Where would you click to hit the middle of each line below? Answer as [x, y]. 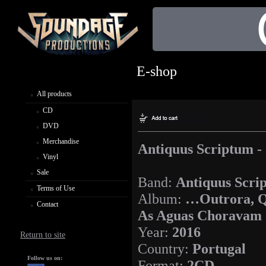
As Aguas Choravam [200, 216]
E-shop [157, 71]
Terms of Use [56, 188]
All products [54, 94]
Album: [161, 199]
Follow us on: [45, 258]
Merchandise [61, 141]
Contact [47, 204]
